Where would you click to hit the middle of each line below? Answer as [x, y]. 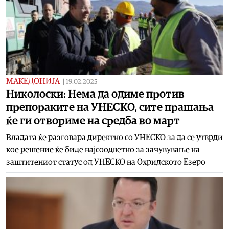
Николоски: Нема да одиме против [95, 94]
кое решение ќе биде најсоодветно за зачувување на [103, 150]
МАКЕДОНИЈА [33, 81]
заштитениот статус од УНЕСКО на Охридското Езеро [106, 162]
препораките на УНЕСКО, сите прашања [110, 107]
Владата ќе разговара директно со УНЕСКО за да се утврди [114, 137]
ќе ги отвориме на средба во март [93, 120]
